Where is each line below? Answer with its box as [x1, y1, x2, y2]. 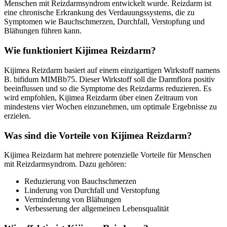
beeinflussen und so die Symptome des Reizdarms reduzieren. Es [4, 84, 211, 93]
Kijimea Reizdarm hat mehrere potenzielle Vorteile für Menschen [4, 150, 211, 160]
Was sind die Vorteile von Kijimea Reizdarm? [4, 130, 192, 141]
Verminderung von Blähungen [24, 195, 121, 204]
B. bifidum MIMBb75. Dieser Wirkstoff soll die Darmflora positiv [4, 74, 215, 84]
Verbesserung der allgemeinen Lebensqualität [24, 204, 169, 213]
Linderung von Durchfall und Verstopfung [24, 186, 160, 195]
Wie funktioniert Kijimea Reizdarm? [4, 45, 156, 56]
